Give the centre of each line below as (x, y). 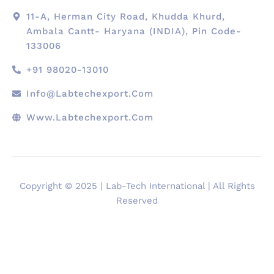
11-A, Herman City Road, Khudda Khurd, (125, 17)
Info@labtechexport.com (90, 94)
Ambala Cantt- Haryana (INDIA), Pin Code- (134, 31)
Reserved (137, 201)
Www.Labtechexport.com (90, 118)
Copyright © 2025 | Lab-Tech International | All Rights (137, 186)
